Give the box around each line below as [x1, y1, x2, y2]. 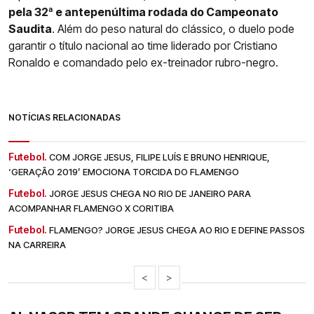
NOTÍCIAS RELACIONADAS [8, 112, 121, 123]
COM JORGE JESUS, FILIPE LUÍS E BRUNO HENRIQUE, [49, 151, 270, 163]
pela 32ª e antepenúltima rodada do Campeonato [8, 5, 278, 20]
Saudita [8, 22, 52, 36]
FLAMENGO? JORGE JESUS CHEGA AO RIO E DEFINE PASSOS [49, 224, 305, 236]
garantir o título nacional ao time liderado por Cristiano [8, 39, 278, 53]
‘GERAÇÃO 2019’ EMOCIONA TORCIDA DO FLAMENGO [8, 166, 239, 178]
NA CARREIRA [8, 239, 66, 251]
